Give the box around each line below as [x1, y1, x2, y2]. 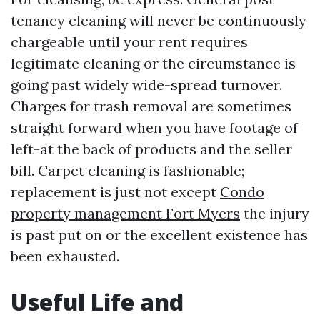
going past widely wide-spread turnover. [11, 76, 282, 94]
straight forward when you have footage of [11, 119, 298, 136]
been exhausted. [11, 247, 119, 265]
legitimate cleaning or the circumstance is [11, 54, 296, 72]
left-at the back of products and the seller [11, 140, 292, 158]
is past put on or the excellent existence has [11, 226, 308, 244]
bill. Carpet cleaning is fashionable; [11, 161, 244, 179]
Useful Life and [11, 286, 184, 317]
